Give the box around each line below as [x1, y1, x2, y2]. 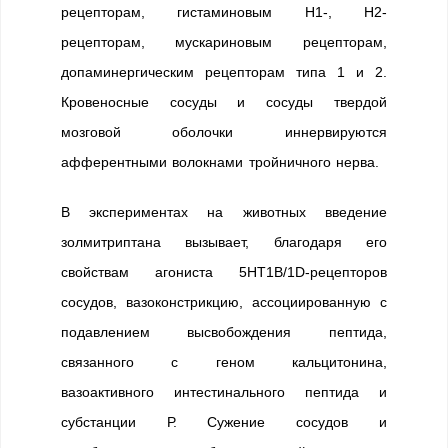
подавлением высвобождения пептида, [61, 324, 387, 340]
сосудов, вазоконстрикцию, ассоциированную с [61, 294, 387, 310]
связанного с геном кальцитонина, [61, 354, 387, 370]
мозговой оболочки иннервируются [61, 124, 387, 140]
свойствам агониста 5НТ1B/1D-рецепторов [61, 264, 387, 280]
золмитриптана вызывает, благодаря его [61, 234, 387, 250]
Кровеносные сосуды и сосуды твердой [61, 94, 387, 110]
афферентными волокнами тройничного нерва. [61, 154, 380, 170]
